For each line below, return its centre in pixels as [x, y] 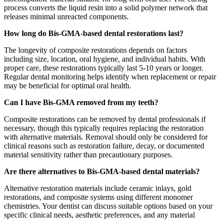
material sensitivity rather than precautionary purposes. [88, 155]
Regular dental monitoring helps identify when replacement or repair [110, 77]
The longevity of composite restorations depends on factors [95, 50]
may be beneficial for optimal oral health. [68, 86]
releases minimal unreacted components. [66, 17]
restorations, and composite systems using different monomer [98, 197]
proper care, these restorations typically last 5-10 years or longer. [104, 68]
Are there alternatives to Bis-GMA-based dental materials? [102, 172]
